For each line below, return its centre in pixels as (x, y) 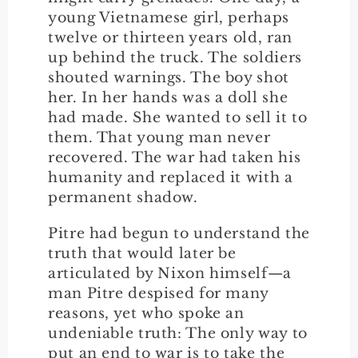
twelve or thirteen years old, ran (170, 37)
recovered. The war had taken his (175, 157)
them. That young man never (159, 137)
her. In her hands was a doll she (168, 97)
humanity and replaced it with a (171, 177)
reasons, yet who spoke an (146, 313)
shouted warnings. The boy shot (169, 77)
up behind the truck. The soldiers (175, 57)
